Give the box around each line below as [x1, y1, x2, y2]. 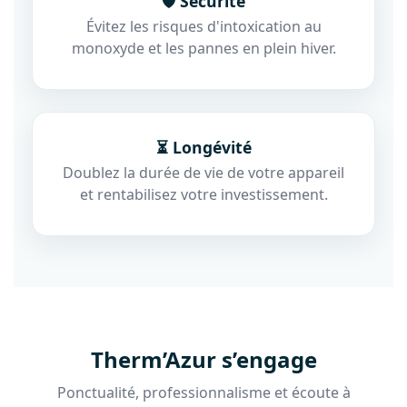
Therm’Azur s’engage [90, 344, 317, 375]
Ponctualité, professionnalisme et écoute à [56, 382, 351, 403]
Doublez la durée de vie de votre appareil [63, 163, 344, 184]
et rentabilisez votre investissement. [79, 184, 328, 205]
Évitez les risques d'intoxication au [85, 16, 322, 37]
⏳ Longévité [155, 136, 252, 159]
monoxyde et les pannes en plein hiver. [71, 38, 336, 59]
